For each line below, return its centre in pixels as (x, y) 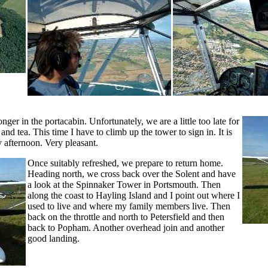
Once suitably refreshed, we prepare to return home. (125, 163)
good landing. (54, 238)
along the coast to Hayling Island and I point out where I (134, 195)
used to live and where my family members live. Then (129, 206)
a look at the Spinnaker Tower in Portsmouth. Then (124, 185)
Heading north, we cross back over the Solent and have (132, 174)
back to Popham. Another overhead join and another (126, 228)
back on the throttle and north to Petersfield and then (126, 217)
